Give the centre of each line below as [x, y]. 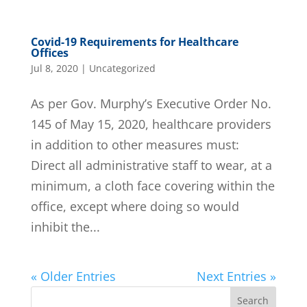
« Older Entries [73, 276]
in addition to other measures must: [135, 144]
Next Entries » [237, 276]
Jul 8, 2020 [54, 68]
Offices [49, 52]
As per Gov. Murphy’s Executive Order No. [151, 103]
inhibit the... [65, 226]
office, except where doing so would [135, 206]
